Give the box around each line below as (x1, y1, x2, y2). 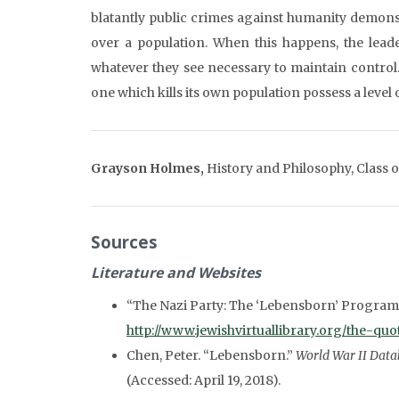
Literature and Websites (91, 263, 261, 282)
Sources (91, 231, 158, 253)
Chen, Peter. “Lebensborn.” (126, 347, 296, 363)
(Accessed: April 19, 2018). (126, 372, 281, 388)
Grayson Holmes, (91, 160, 204, 176)
